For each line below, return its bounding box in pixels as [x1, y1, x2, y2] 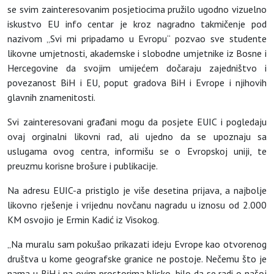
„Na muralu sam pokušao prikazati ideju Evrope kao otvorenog [7, 238, 267, 251]
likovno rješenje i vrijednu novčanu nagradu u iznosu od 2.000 [7, 199, 267, 212]
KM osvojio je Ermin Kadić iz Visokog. [7, 213, 159, 226]
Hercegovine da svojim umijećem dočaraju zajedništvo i [7, 62, 267, 75]
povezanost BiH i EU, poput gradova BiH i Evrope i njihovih [7, 76, 267, 89]
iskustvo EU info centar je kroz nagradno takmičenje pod [7, 18, 267, 31]
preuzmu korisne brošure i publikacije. [7, 160, 158, 172]
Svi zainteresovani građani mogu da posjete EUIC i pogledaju [7, 116, 267, 128]
